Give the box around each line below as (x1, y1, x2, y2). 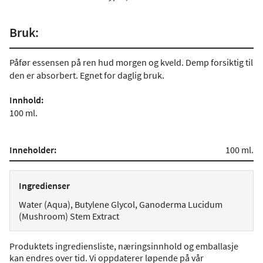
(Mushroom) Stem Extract (19, 210, 119, 222)
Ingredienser (19, 180, 70, 191)
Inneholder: (9, 144, 56, 156)
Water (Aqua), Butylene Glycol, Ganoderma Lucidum (19, 198, 222, 210)
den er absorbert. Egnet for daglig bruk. (9, 69, 164, 81)
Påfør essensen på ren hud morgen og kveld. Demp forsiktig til (9, 56, 253, 68)
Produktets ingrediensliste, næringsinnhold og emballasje (9, 240, 238, 252)
